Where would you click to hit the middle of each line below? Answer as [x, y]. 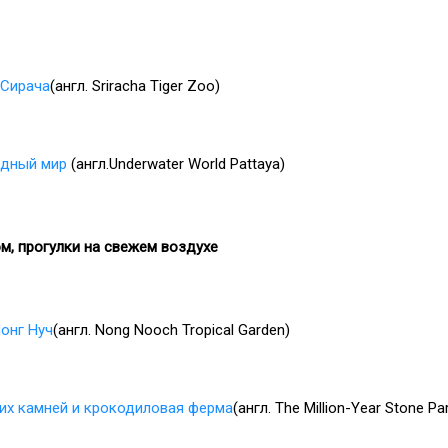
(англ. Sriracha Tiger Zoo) [135, 86]
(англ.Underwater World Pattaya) [176, 164]
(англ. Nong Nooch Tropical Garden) [171, 329]
